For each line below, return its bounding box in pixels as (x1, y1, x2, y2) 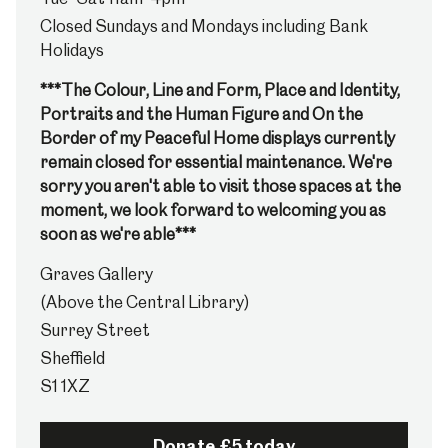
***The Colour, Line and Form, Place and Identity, (40, 80, 400, 100)
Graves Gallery (40, 264, 153, 284)
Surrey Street (40, 320, 150, 340)
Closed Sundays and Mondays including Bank (40, 16, 368, 36)
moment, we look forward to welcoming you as (40, 200, 386, 220)
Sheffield (40, 348, 105, 368)
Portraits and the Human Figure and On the (40, 104, 363, 124)
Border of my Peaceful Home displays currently (40, 128, 395, 148)
